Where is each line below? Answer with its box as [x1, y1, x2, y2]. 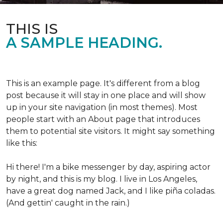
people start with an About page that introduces [6, 114, 200, 124]
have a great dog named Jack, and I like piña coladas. [6, 186, 216, 196]
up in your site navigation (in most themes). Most [6, 103, 198, 112]
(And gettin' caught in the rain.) [6, 198, 130, 208]
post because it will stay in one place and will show [6, 91, 206, 100]
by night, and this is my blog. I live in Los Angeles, [6, 174, 197, 184]
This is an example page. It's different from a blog [6, 79, 200, 88]
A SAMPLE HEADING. [6, 34, 162, 51]
